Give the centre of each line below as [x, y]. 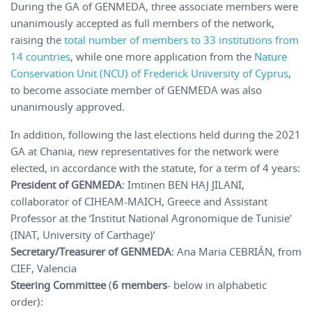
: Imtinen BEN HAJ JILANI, [183, 185]
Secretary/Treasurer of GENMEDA [91, 252]
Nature [269, 57]
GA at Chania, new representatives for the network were [145, 151]
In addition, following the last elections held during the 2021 [156, 135]
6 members [140, 285]
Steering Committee [58, 285]
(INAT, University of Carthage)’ [83, 235]
